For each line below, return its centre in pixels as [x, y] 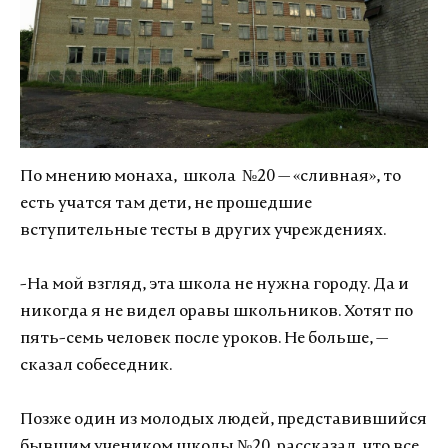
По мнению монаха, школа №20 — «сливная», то [210, 176]
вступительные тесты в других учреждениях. [203, 230]
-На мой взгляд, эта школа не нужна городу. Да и [214, 284]
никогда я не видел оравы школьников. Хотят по [216, 311]
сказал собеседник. [96, 365]
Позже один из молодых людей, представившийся [223, 419]
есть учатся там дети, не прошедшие [166, 203]
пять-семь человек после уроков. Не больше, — [204, 338]
